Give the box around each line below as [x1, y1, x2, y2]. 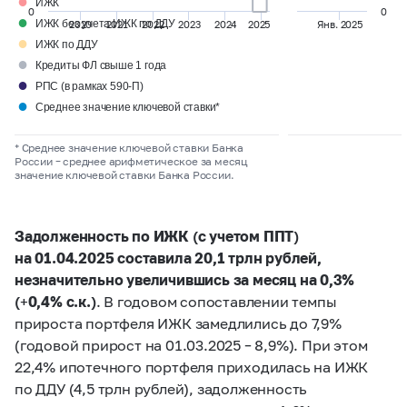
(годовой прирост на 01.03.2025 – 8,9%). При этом [15, 335, 368, 353]
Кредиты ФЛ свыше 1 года [35, 59, 167, 73]
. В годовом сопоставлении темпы [95, 292, 336, 310]
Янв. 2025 [316, 18, 363, 31]
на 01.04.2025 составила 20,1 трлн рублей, [15, 248, 322, 266]
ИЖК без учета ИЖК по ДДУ [35, 17, 176, 31]
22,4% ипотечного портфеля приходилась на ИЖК [15, 357, 369, 375]
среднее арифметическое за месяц [60, 154, 249, 168]
